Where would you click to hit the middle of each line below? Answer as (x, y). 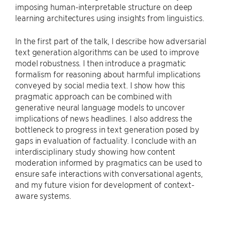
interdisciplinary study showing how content (95, 151)
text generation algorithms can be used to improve (107, 52)
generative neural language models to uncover (100, 107)
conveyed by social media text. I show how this (100, 85)
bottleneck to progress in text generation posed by (107, 129)
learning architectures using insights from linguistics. (110, 18)
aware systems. (43, 195)
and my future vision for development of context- (105, 184)
